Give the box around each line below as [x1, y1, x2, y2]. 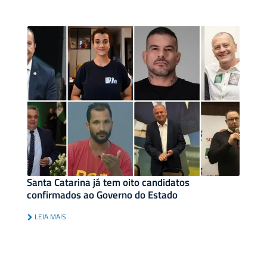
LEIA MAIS [32, 210, 66, 222]
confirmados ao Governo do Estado [26, 187, 178, 203]
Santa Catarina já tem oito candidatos [26, 174, 190, 190]
